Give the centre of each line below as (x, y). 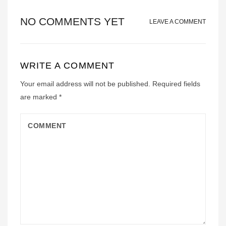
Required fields (176, 84)
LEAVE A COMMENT (178, 22)
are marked (40, 97)
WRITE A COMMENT (67, 66)
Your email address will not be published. (85, 84)
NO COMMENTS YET (72, 21)
